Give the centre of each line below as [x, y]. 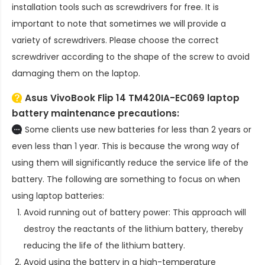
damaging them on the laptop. [76, 73]
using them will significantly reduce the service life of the [130, 162]
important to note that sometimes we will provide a [119, 23]
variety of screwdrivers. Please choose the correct [115, 40]
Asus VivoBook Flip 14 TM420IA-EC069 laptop [132, 98]
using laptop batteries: [58, 195]
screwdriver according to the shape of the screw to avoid [131, 56]
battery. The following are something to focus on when [126, 179]
